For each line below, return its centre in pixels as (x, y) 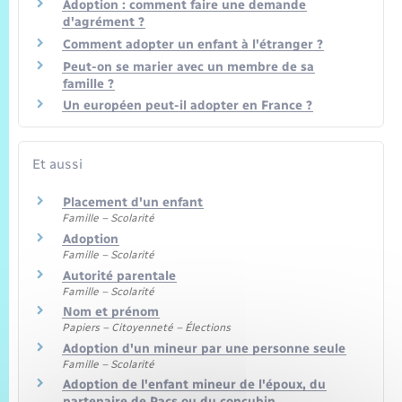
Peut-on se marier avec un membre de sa (188, 66)
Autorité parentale (119, 275)
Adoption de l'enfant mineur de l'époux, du (194, 385)
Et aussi (57, 164)
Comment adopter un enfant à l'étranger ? (193, 45)
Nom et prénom (111, 312)
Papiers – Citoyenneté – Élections (146, 328)
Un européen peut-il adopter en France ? (188, 106)
